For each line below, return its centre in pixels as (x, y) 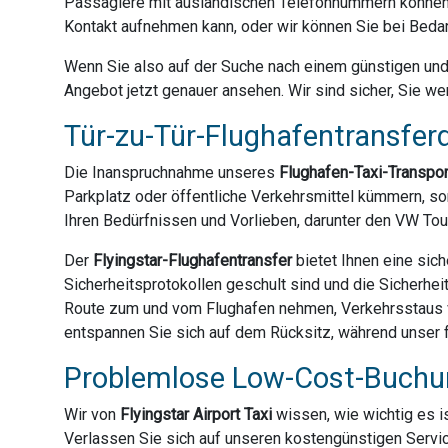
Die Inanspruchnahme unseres (171, 173)
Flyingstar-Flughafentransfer (192, 261)
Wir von (92, 415)
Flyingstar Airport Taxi (196, 415)
